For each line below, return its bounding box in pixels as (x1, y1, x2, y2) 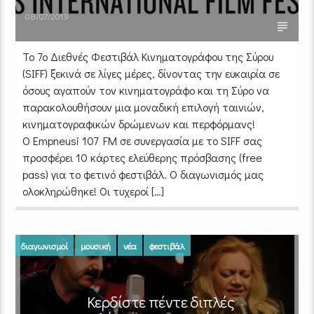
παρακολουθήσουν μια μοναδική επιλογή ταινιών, (22, 99, 265, 114)
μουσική (81, 239, 111, 252)
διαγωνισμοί (21, 239, 69, 252)
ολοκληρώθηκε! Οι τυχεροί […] (22, 183, 165, 198)
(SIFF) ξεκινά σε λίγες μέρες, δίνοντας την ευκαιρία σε (22, 65, 280, 81)
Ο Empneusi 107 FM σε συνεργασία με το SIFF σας (22, 132, 263, 148)
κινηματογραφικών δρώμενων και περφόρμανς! (22, 116, 261, 131)
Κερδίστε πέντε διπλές (86, 291, 235, 312)
